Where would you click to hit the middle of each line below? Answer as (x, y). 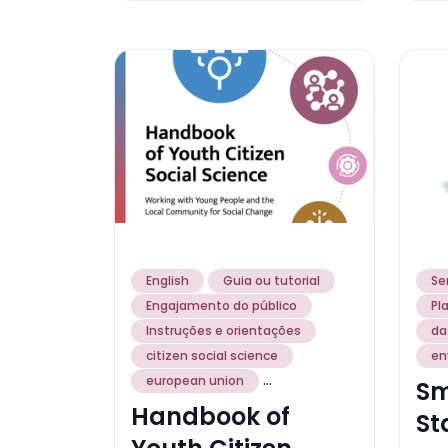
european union (195, 380)
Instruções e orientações (223, 330)
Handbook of (210, 416)
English (167, 280)
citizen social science (212, 355)
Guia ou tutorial (271, 280)
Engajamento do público (221, 305)
